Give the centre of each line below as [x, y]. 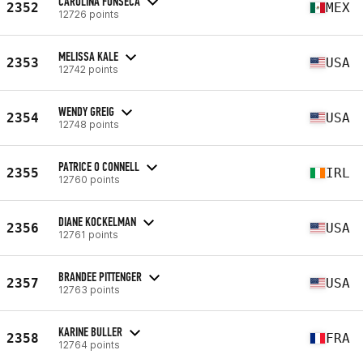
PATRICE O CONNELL [99, 166]
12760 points [89, 179]
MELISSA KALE [88, 56]
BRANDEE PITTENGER [100, 276]
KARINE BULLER [90, 331]
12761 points [88, 234]
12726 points [89, 14]
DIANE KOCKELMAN [97, 221]
